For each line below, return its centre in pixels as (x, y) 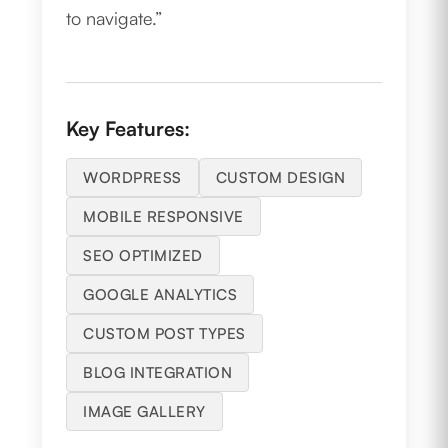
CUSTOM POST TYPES (164, 334)
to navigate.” (114, 18)
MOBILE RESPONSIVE (163, 217)
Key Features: (128, 129)
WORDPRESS (132, 178)
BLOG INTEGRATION (158, 373)
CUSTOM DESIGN (280, 178)
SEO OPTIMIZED (143, 256)
